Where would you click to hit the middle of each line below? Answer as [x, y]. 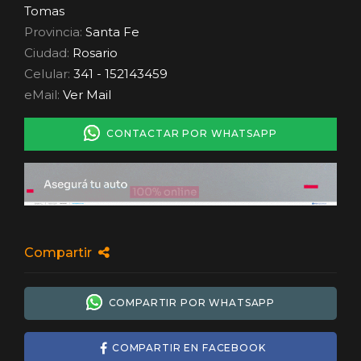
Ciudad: [48, 52]
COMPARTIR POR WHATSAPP [189, 302]
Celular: [47, 73]
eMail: [44, 94]
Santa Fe [112, 31]
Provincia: [55, 31]
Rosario [95, 52]
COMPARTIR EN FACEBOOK [189, 348]
